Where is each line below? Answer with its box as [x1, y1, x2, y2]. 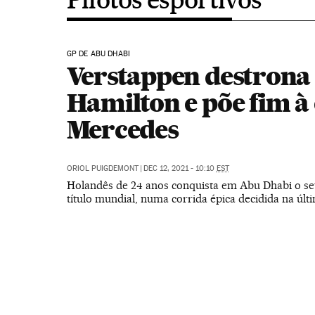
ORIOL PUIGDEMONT [66, 164, 139, 173]
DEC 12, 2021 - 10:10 [143, 164, 217, 173]
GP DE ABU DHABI [66, 49, 131, 58]
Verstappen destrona [66, 60, 311, 91]
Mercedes [66, 114, 179, 145]
